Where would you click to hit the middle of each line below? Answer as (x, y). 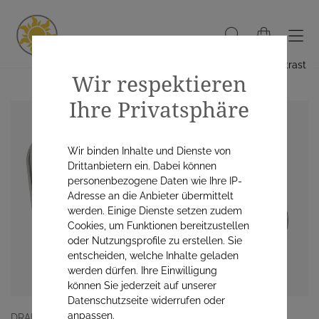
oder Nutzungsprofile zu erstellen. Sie (155, 241)
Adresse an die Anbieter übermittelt (150, 196)
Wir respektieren (159, 84)
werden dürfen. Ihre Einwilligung (142, 271)
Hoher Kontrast (271, 65)
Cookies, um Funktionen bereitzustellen (158, 226)
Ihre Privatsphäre (159, 109)
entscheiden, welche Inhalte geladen (153, 256)
